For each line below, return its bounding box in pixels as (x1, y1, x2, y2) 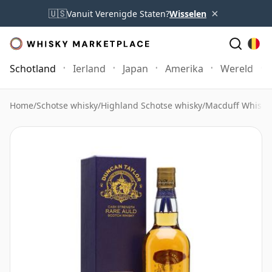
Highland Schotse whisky (101, 100, 202, 111)
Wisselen (169, 7, 206, 19)
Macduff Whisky (205, 100, 270, 111)
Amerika (165, 62, 203, 75)
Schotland (10, 62, 56, 75)
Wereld (220, 62, 253, 75)
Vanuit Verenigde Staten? (67, 7, 169, 19)
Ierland (73, 62, 106, 75)
